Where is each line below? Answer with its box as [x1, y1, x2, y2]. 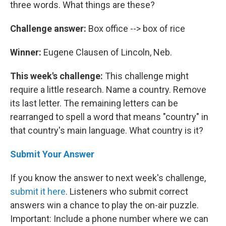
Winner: [10, 47, 43, 58]
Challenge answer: [10, 23, 88, 34]
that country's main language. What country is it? [10, 125, 203, 136]
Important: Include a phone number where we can [10, 213, 208, 224]
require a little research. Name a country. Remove [10, 84, 206, 95]
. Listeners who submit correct [66, 186, 188, 197]
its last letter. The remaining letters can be [10, 98, 178, 109]
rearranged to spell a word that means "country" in [10, 111, 208, 123]
